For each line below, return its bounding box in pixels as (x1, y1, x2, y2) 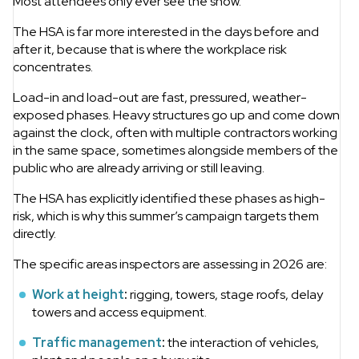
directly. (13, 225, 56, 243)
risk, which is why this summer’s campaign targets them (13, 208, 319, 225)
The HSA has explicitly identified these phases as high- (13, 190, 325, 208)
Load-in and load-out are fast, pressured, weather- (13, 89, 307, 107)
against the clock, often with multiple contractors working (13, 124, 337, 142)
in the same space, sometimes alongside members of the (13, 142, 338, 159)
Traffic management (32, 334, 162, 352)
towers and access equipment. (32, 304, 207, 321)
